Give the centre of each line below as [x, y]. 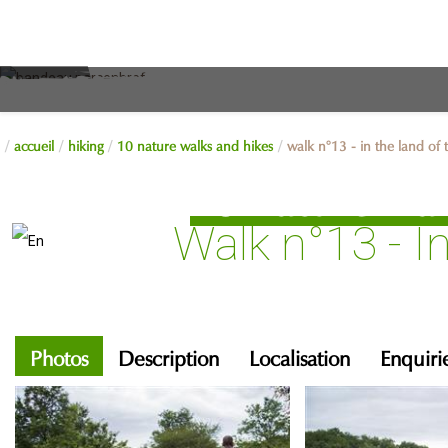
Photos [59, 355]
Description [168, 355]
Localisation [299, 355]
